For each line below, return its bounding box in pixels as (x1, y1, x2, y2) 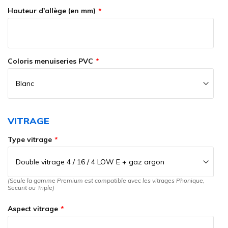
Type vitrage (8, 135, 52, 144)
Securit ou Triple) (8, 184, 54, 192)
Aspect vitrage (8, 204, 58, 213)
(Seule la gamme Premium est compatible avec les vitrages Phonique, (8, 177, 205, 185)
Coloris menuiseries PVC (8, 56, 93, 66)
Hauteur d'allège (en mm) (8, 6, 96, 15)
